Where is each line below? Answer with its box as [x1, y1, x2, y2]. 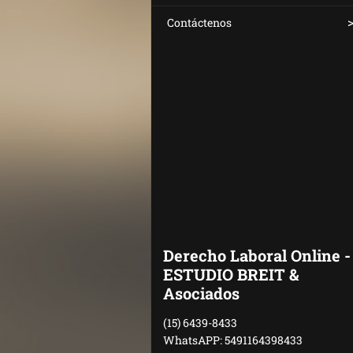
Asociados [163, 283, 240, 303]
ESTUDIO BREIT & [163, 264, 299, 284]
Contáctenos [167, 15, 232, 30]
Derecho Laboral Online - [163, 245, 351, 266]
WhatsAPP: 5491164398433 [163, 333, 303, 347]
